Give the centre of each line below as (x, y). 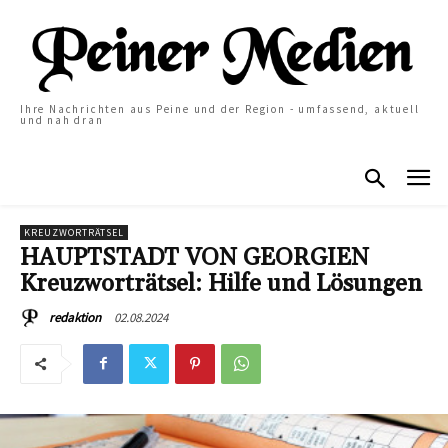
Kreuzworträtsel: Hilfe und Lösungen (221, 283)
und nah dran (62, 120)
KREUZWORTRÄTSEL (74, 232)
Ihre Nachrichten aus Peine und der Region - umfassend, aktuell (220, 109)
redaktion (75, 317)
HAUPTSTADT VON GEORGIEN (194, 257)
